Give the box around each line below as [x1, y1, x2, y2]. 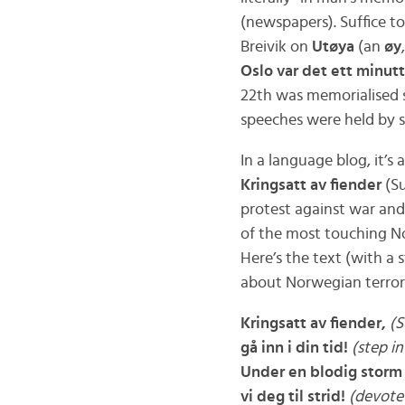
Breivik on [240, 39, 312, 55]
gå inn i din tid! [240, 340, 348, 356]
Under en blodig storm [240, 364, 402, 381]
